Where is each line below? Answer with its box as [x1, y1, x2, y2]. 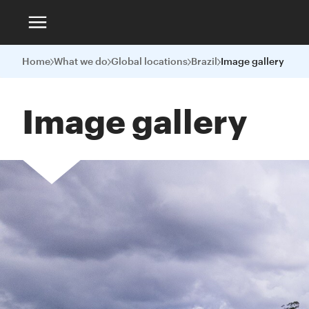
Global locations [111, 55, 188, 67]
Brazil [191, 55, 217, 67]
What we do [54, 55, 108, 67]
